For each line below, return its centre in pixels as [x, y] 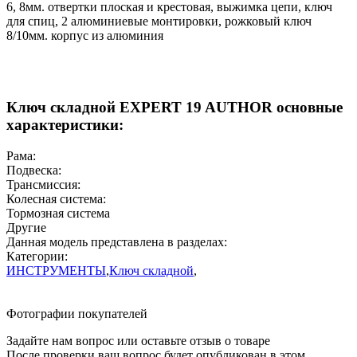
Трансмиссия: [43, 185]
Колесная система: [56, 199]
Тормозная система [58, 214]
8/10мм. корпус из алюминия [85, 35]
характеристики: [65, 125]
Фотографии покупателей [77, 314]
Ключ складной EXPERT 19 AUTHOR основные [175, 108]
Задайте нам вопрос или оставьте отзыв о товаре [138, 341]
